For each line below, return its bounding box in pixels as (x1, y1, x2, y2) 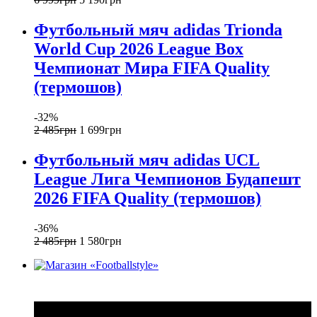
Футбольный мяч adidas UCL (34, 150, 260, 169)
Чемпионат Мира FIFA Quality (34, 58, 270, 77)
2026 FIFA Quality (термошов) (34, 188, 261, 207)
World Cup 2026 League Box (34, 39, 243, 58)
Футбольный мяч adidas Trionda (34, 20, 282, 39)
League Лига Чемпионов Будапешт (34, 169, 301, 188)
